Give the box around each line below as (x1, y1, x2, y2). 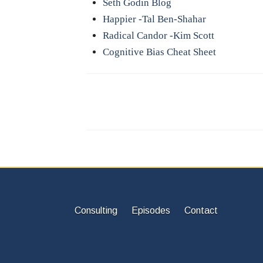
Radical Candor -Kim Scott (102, 30, 214, 42)
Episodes (131, 205, 170, 216)
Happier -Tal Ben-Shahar (102, 14, 206, 25)
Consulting (75, 205, 120, 216)
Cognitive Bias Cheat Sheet (102, 46, 216, 58)
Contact (184, 205, 218, 216)
